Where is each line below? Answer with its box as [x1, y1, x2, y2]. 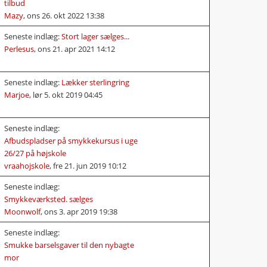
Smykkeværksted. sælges [4, 193, 93, 204]
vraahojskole [4, 160, 49, 171]
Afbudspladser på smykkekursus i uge [4, 135, 138, 146]
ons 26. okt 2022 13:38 [27, 10, 104, 21]
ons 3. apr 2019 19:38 [44, 206, 117, 217]
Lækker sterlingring [61, 76, 129, 88]
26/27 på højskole [4, 147, 66, 159]
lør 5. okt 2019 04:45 [33, 89, 103, 100]
